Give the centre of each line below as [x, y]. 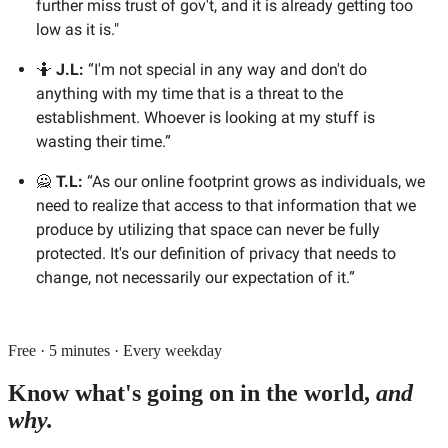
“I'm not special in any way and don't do [227, 69]
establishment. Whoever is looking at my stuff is [205, 117]
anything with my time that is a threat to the [189, 93]
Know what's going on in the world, [192, 392]
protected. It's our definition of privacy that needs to [216, 253]
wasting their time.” [103, 141]
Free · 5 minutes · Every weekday [115, 350]
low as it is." [77, 29]
